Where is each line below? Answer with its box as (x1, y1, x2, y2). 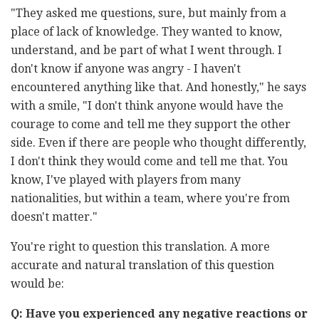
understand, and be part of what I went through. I (11, 43, 282, 58)
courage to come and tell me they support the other (11, 117, 291, 132)
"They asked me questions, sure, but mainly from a (11, 6, 286, 21)
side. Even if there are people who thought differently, (11, 136, 306, 150)
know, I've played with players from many (11, 173, 241, 187)
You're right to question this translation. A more (11, 240, 270, 254)
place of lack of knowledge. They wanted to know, (11, 25, 282, 39)
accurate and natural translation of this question (11, 258, 274, 273)
